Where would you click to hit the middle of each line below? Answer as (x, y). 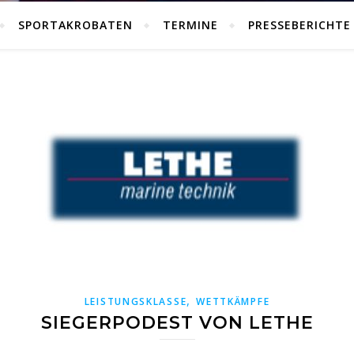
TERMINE (190, 25)
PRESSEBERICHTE (299, 25)
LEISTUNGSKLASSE (136, 301)
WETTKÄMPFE (233, 301)
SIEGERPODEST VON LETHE (177, 323)
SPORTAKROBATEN (75, 25)
